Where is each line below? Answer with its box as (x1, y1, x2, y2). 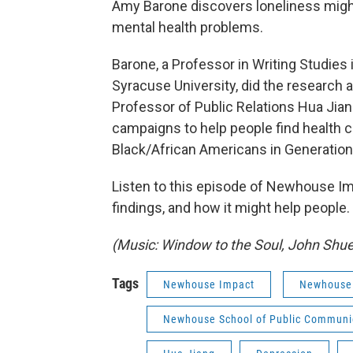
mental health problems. (112, 19, 263, 35)
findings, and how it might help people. (112, 199, 350, 216)
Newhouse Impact (163, 278, 255, 291)
